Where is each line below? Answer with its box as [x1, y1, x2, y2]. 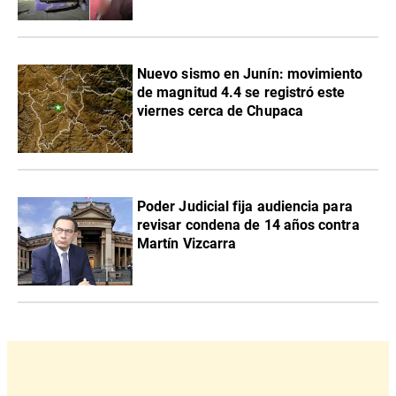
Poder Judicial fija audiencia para [137, 197, 353, 215]
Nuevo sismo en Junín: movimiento [137, 65, 363, 82]
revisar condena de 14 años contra [137, 216, 360, 233]
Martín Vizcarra [137, 234, 237, 252]
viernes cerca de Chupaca [137, 102, 303, 119]
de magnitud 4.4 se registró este [137, 83, 346, 101]
